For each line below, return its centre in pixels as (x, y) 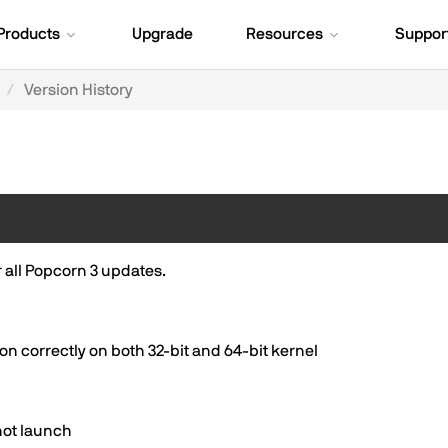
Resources (284, 34)
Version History (78, 90)
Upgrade (162, 34)
